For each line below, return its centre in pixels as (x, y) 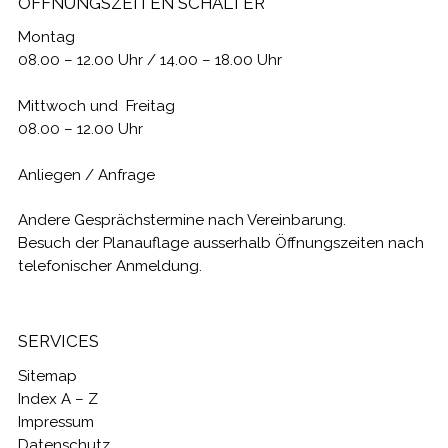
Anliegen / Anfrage (86, 174)
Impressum (55, 421)
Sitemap (47, 375)
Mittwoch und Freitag (96, 106)
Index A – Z (57, 398)
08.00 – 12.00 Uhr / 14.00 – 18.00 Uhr (149, 60)
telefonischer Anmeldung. (111, 266)
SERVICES (58, 341)
